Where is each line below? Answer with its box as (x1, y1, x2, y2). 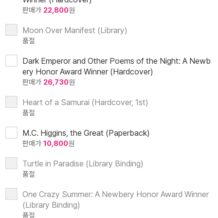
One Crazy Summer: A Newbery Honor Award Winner (22, 189, 209, 200)
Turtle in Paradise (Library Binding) (22, 159, 144, 169)
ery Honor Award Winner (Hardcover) (22, 67, 153, 77)
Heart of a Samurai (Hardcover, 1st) (22, 97, 148, 108)
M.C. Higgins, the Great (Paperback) (22, 128, 150, 138)
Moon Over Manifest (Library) (22, 25, 127, 36)
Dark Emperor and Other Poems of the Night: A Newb (22, 56, 211, 66)
